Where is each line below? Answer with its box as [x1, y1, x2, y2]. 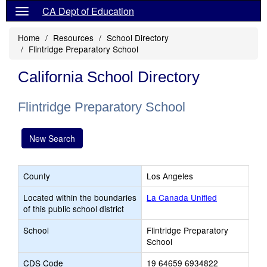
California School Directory [18, 68, 200, 86]
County [23, 170, 50, 182]
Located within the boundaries [23, 191, 136, 203]
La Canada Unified [147, 191, 217, 203]
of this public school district [23, 203, 124, 215]
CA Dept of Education [42, 4, 134, 18]
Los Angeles [147, 170, 193, 182]
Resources [53, 32, 94, 44]
